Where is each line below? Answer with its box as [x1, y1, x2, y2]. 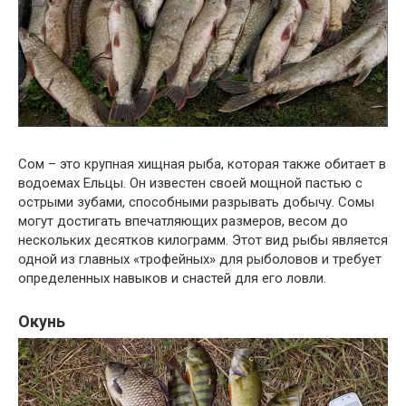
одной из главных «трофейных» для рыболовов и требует [18, 250, 382, 267]
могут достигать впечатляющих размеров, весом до [18, 212, 348, 229]
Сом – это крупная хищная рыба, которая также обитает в [18, 155, 386, 172]
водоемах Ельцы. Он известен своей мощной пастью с [18, 174, 362, 191]
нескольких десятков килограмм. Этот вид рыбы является [18, 231, 388, 248]
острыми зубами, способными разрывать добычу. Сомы [18, 193, 374, 210]
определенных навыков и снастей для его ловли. [18, 269, 326, 286]
